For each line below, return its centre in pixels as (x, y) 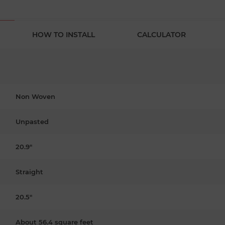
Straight (29, 172)
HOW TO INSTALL (64, 34)
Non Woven (35, 96)
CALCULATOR (161, 34)
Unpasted (32, 121)
